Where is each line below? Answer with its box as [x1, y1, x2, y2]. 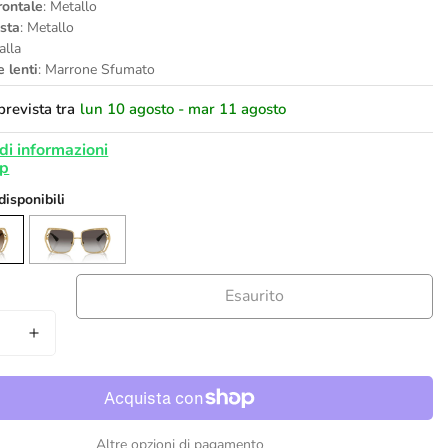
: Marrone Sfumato [38, 59, 156, 79]
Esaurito [225, 285, 285, 308]
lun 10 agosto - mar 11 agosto [80, 98, 287, 119]
